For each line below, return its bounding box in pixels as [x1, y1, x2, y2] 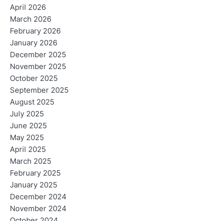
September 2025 [10, 86, 69, 95]
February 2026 [10, 27, 61, 36]
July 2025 [10, 110, 44, 119]
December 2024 [10, 192, 67, 202]
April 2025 [10, 145, 46, 154]
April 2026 [10, 3, 46, 12]
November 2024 [10, 204, 67, 214]
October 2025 [10, 74, 58, 83]
